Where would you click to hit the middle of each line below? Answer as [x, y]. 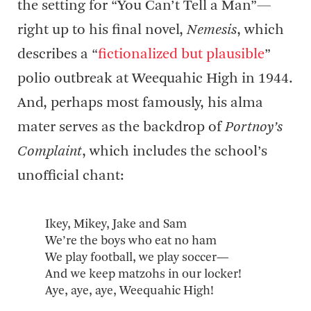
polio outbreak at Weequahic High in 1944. [155, 79]
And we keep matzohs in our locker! [143, 274]
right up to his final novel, [102, 30]
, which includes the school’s [175, 152]
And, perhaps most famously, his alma [140, 103]
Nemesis [212, 30]
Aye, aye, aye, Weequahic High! [129, 291]
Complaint [50, 152]
